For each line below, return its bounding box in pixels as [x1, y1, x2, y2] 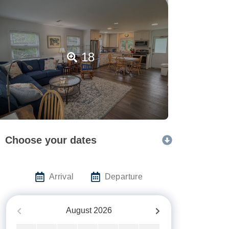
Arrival [49, 172, 74, 181]
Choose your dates [5, 134, 97, 146]
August [65, 205, 91, 215]
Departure [104, 172, 143, 181]
